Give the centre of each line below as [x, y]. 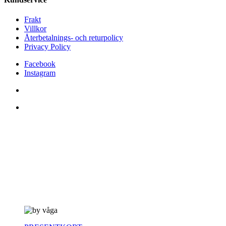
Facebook [40, 64]
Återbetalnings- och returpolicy [74, 38]
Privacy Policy [47, 47]
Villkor [35, 29]
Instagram [40, 73]
